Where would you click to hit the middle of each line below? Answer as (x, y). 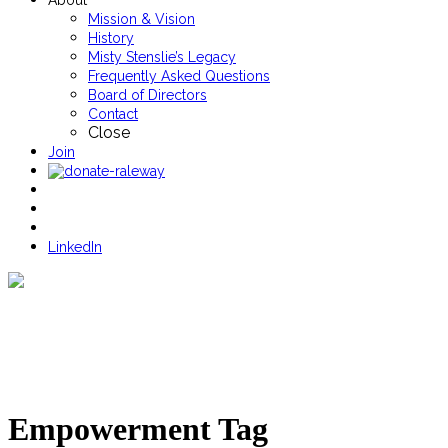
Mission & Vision (141, 19)
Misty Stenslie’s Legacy (162, 57)
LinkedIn (75, 247)
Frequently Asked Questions (179, 76)
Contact (113, 114)
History (111, 38)
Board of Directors (147, 95)
